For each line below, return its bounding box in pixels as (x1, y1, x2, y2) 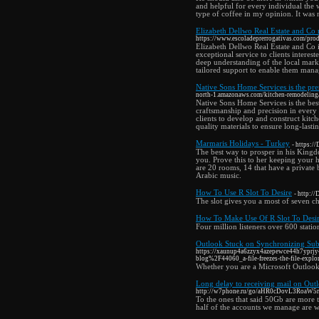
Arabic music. (196, 171, 241, 179)
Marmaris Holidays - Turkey (196, 140, 290, 147)
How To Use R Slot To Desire (196, 189, 292, 197)
